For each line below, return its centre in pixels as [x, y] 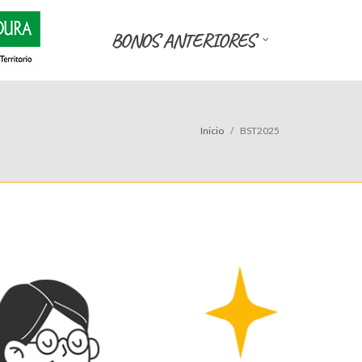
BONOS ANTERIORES [183, 40]
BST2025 [260, 130]
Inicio [212, 130]
